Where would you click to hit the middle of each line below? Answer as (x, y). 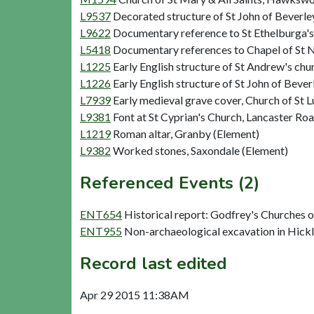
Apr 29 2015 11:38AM (135, 294)
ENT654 (101, 214)
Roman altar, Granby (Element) (186, 133)
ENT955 (101, 231)
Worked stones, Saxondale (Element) (200, 150)
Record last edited (153, 263)
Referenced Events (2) (170, 183)
